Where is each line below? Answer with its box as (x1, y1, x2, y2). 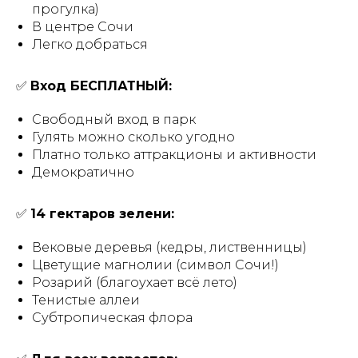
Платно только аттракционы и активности (32, 147, 316, 162)
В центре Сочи (32, 19, 133, 34)
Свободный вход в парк (32, 112, 196, 127)
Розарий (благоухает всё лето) (32, 275, 237, 290)
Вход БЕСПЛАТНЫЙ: (30, 78, 172, 93)
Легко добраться (32, 37, 148, 52)
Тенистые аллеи (32, 292, 140, 308)
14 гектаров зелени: (30, 206, 174, 221)
